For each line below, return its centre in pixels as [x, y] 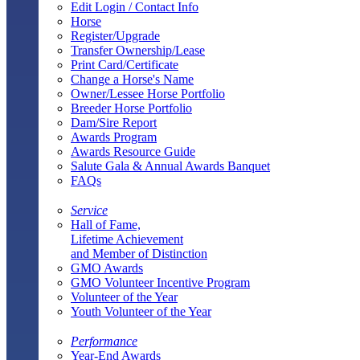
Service [89, 210]
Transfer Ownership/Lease [138, 50]
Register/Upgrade [115, 35]
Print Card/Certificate [125, 64]
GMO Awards [107, 268]
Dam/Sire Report [114, 122]
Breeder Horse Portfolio [131, 108]
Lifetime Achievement [127, 239]
